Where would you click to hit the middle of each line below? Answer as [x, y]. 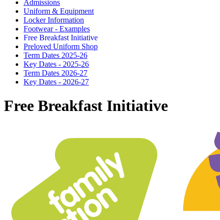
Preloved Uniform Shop [61, 46]
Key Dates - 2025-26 [56, 64]
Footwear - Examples [57, 28]
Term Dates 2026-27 [55, 73]
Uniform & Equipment [59, 11]
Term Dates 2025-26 [55, 55]
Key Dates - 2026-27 [56, 82]
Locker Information [54, 20]
